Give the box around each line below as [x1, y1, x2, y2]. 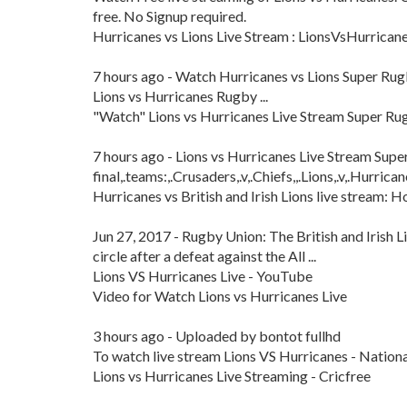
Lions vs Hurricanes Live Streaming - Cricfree [93, 367, 371, 384]
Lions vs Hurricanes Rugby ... [93, 87, 268, 104]
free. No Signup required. [93, 7, 246, 25]
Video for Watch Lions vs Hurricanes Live [93, 287, 347, 304]
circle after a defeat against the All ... [93, 247, 316, 264]
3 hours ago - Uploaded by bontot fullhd [93, 327, 341, 344]
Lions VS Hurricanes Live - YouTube [93, 267, 313, 284]
